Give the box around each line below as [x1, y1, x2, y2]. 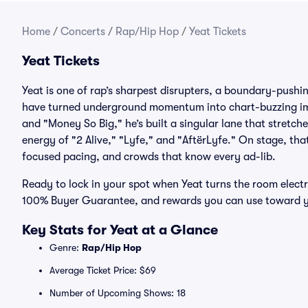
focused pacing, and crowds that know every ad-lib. [22, 151, 276, 163]
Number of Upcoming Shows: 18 [49, 287, 186, 298]
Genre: [49, 242, 82, 253]
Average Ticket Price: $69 [49, 265, 156, 276]
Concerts [60, 25, 105, 38]
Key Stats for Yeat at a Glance [22, 222, 218, 238]
